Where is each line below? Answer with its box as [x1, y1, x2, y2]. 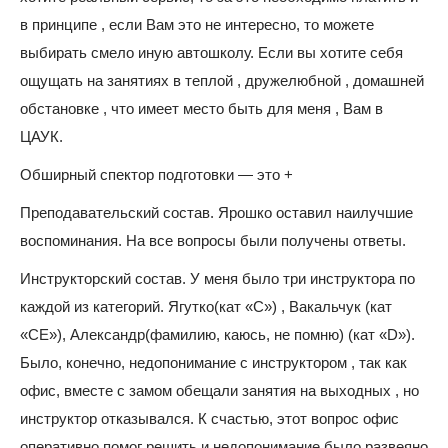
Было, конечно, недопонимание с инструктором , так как [20, 354, 407, 371]
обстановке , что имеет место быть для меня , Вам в [20, 100, 383, 117]
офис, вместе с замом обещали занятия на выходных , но [20, 382, 419, 399]
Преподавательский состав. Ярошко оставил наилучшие [20, 204, 413, 221]
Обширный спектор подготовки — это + [20, 166, 293, 183]
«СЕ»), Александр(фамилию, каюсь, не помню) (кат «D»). [20, 326, 415, 343]
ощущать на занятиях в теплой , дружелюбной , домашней [20, 72, 424, 89]
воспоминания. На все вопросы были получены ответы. [20, 232, 406, 249]
